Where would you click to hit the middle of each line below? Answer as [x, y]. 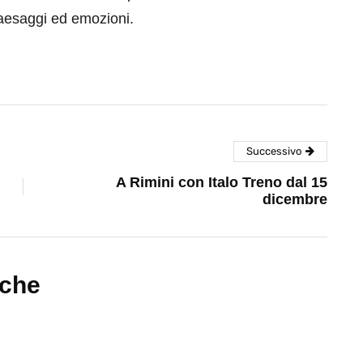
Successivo [274, 152]
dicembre [295, 200]
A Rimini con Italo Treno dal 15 [222, 183]
